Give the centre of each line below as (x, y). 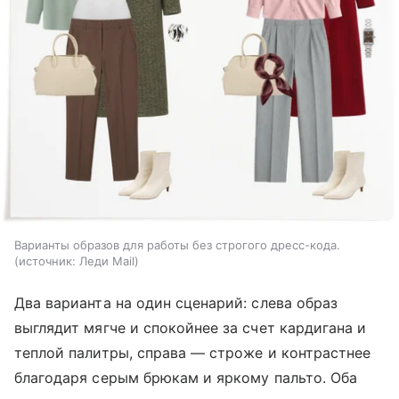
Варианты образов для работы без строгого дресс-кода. (177, 244)
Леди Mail (107, 261)
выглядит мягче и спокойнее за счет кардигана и (191, 327)
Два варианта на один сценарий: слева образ (176, 302)
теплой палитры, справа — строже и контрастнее (193, 352)
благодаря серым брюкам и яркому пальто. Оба (186, 377)
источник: (47, 261)
